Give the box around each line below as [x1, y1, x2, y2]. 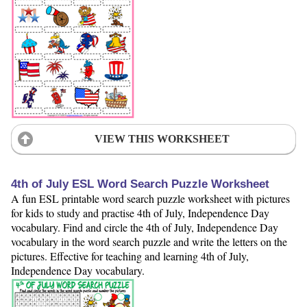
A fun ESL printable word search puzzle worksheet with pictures [11, 191, 290, 206]
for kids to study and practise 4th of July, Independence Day [11, 205, 269, 220]
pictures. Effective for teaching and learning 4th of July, [11, 248, 249, 263]
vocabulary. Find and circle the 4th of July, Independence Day [11, 219, 278, 234]
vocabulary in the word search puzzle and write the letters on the [11, 234, 287, 249]
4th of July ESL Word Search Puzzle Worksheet [11, 177, 269, 191]
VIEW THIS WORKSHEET [94, 132, 230, 145]
